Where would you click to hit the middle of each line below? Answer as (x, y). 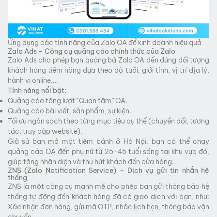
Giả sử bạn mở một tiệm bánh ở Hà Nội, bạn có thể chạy (108, 141)
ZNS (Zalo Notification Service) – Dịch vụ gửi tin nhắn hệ (108, 170)
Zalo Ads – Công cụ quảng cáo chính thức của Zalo (92, 51)
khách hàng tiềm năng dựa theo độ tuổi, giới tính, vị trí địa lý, (108, 70)
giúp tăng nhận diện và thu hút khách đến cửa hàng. (91, 162)
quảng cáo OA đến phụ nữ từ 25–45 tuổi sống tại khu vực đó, (108, 151)
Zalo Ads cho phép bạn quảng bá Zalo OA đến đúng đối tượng (108, 60)
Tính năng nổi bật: (37, 90)
